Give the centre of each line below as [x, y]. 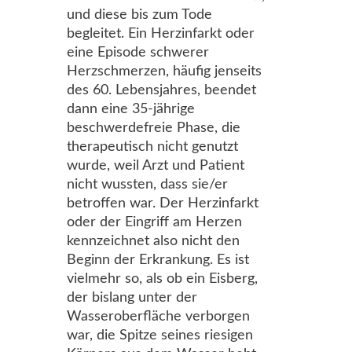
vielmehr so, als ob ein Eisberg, [162, 279]
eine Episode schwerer [138, 53]
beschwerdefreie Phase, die [154, 128]
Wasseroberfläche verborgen [158, 317]
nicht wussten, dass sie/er [147, 185]
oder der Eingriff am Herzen [154, 222]
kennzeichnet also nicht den [153, 241]
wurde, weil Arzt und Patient [156, 166]
